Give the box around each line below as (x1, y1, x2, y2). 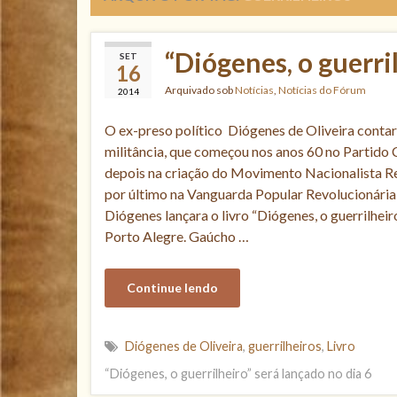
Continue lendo (127, 280, 218, 295)
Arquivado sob (165, 83, 235, 97)
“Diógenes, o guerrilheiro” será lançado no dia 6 (105, 366, 371, 381)
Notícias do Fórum (278, 83, 366, 97)
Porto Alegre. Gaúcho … (105, 228, 249, 245)
